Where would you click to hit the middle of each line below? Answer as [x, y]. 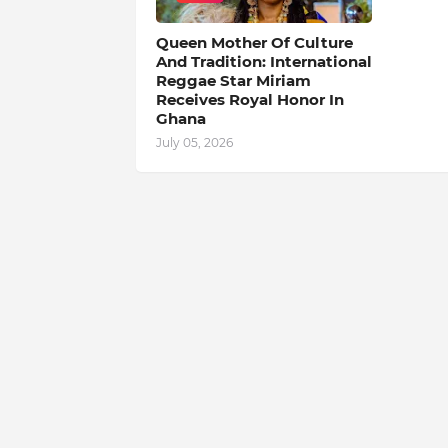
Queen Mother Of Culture [254, 42]
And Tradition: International [263, 61]
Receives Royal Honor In [249, 99]
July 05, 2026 [194, 142]
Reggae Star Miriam [233, 80]
